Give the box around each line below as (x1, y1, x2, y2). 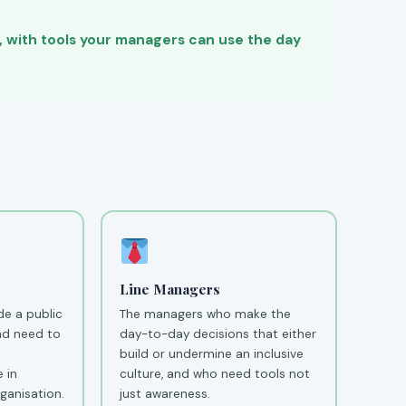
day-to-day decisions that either (120, 325, 317, 342)
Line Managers (120, 279, 221, 298)
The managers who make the (120, 305, 292, 322)
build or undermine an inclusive (120, 345, 304, 362)
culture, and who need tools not (120, 365, 311, 382)
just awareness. (120, 385, 211, 401)
